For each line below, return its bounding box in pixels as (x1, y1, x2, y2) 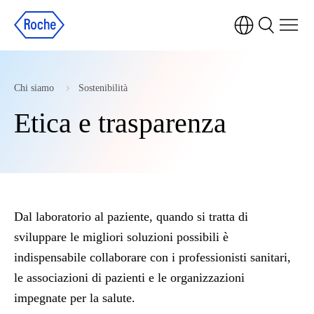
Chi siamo (14, 83, 54, 93)
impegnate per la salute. (14, 291, 135, 305)
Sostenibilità (78, 83, 128, 93)
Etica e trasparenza (14, 107, 226, 139)
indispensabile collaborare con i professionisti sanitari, (14, 250, 291, 264)
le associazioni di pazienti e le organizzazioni (14, 271, 245, 285)
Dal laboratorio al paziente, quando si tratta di (14, 210, 248, 224)
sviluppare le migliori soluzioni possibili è (14, 230, 228, 244)
